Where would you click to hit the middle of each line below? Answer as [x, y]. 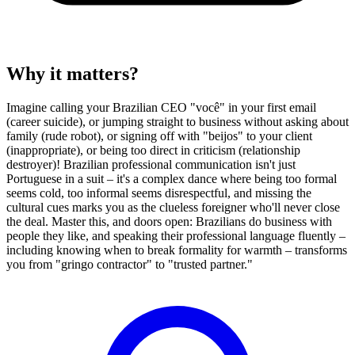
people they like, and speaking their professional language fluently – [176, 236]
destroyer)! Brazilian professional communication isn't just [151, 165]
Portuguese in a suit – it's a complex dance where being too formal [172, 179]
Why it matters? [73, 74]
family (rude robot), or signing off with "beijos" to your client [159, 136]
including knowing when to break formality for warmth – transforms [177, 250]
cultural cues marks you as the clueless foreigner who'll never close [173, 208]
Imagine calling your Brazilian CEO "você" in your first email [161, 108]
